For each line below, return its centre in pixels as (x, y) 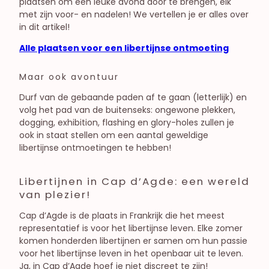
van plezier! (55, 194)
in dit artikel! (44, 27)
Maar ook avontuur (69, 77)
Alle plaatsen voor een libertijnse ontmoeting (124, 48)
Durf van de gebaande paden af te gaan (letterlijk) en (133, 97)
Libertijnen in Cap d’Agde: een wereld (134, 181)
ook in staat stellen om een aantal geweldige (114, 135)
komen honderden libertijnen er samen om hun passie (133, 240)
